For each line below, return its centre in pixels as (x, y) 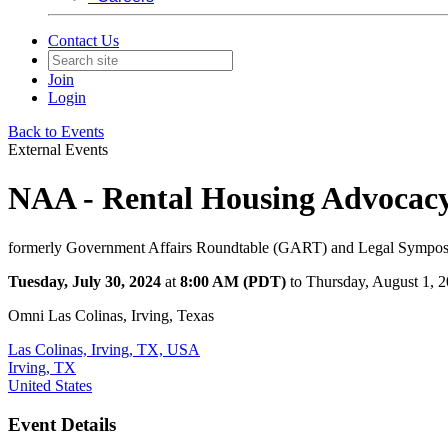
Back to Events (56, 131)
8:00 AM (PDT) (233, 281)
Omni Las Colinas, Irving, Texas (111, 315)
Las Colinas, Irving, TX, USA (104, 349)
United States (50, 385)
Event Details (62, 424)
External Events (58, 149)
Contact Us (83, 40)
